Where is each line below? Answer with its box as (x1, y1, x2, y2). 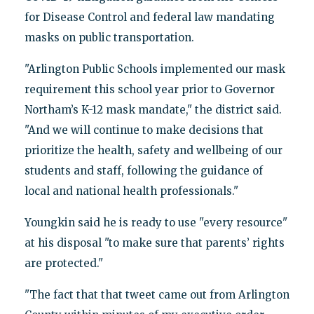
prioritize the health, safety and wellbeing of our (24, 144, 282, 158)
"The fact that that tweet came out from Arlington (24, 288, 289, 302)
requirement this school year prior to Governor (24, 83, 275, 97)
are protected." (24, 257, 103, 271)
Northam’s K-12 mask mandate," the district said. (24, 103, 282, 117)
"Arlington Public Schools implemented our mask (24, 62, 285, 76)
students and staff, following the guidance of (24, 164, 263, 178)
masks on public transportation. (24, 31, 194, 45)
